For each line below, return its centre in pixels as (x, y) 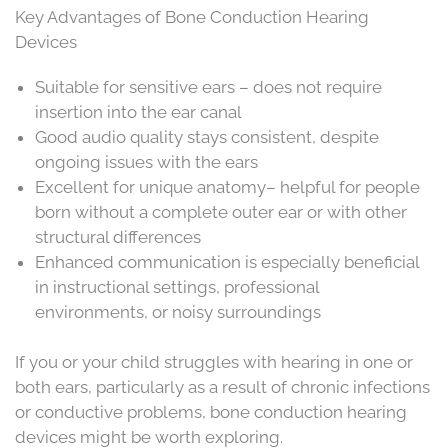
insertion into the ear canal (138, 111)
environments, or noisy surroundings (178, 311)
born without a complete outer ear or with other (221, 211)
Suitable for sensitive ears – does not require (208, 86)
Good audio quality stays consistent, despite (207, 136)
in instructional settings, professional (177, 286)
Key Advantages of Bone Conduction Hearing (192, 16)
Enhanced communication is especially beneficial (227, 261)
